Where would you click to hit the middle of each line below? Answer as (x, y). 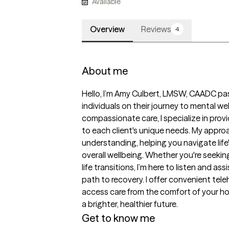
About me (105, 71)
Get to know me (118, 218)
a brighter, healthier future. (130, 204)
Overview (107, 29)
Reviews (156, 29)
